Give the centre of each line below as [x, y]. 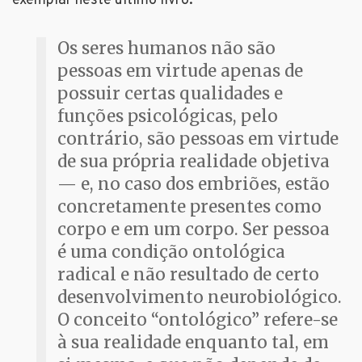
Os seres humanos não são [166, 49]
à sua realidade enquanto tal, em [193, 343]
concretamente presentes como [189, 207]
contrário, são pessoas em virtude [198, 139]
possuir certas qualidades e [170, 94]
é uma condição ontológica [171, 253]
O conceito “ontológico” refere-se [198, 320]
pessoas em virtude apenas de [180, 72]
